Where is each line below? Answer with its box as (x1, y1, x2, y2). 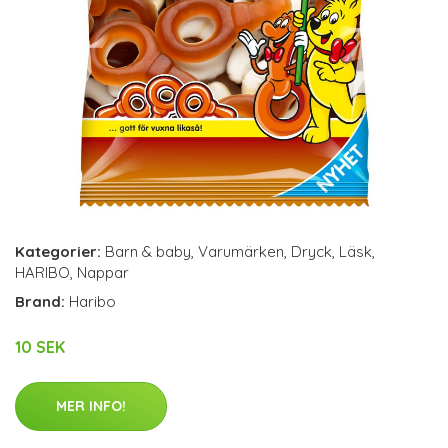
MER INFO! (56, 397, 126, 415)
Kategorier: (15, 242, 101, 261)
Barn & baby (105, 242, 191, 261)
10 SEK (15, 337, 65, 357)
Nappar (77, 263, 129, 282)
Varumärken (198, 242, 284, 261)
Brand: (15, 292, 69, 311)
